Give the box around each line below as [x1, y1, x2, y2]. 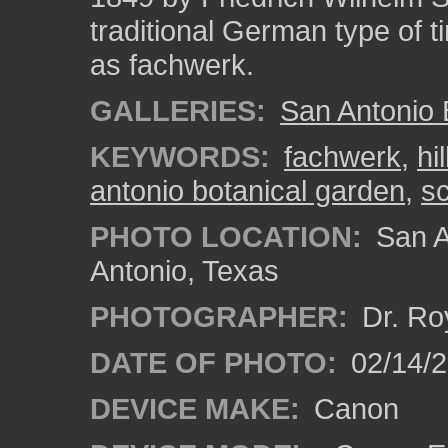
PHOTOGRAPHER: [90, 300, 348, 333]
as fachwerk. [90, 48, 254, 81]
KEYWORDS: [90, 140, 270, 173]
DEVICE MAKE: [90, 392, 300, 425]
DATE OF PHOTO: [90, 346, 337, 379]
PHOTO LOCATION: [90, 220, 362, 253]
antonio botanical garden [90, 174, 405, 207]
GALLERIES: [90, 94, 266, 127]
